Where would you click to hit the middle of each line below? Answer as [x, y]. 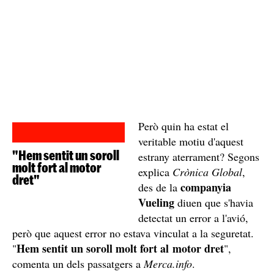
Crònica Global [207, 172]
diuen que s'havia [213, 202]
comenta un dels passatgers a [78, 263]
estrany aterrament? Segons [198, 156]
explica [155, 172]
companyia [206, 187]
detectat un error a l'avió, [193, 217]
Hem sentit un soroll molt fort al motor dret [120, 248]
